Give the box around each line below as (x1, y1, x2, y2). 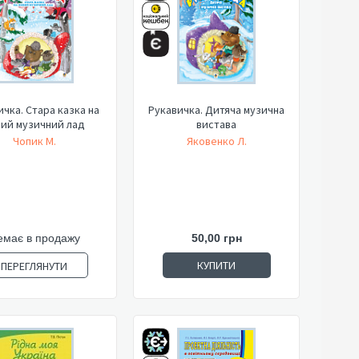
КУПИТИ (197, 258, 236, 272)
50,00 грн (191, 232, 242, 244)
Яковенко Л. (186, 134, 247, 148)
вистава (196, 117, 236, 131)
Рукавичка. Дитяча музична (148, 103, 284, 117)
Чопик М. (12, 134, 56, 148)
